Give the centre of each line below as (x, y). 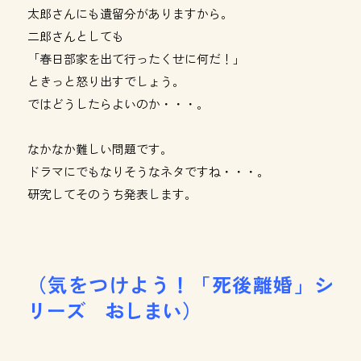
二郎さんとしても (75, 36)
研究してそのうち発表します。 (112, 194)
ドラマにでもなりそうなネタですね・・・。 (148, 171)
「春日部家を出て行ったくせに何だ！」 (136, 58)
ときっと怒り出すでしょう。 (106, 81)
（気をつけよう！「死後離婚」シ (180, 284)
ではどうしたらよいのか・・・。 (118, 104)
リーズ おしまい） (114, 310)
